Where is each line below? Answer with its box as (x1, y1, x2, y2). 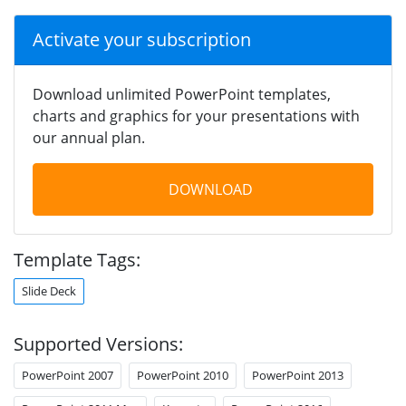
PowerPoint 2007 (22, 366, 113, 383)
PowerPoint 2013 (252, 366, 343, 383)
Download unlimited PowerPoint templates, (33, 83, 331, 104)
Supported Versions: (14, 331, 183, 356)
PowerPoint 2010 (137, 366, 228, 383)
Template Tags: (14, 246, 140, 272)
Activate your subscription (33, 26, 251, 52)
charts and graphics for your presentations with (33, 105, 360, 126)
